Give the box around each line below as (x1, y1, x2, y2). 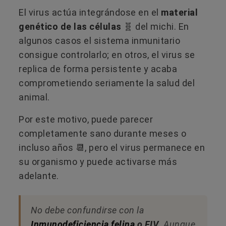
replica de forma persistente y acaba (19, 63, 177, 74)
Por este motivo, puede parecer (19, 114, 153, 125)
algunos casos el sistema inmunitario (19, 35, 180, 46)
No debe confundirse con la (31, 204, 144, 215)
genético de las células (19, 21, 122, 32)
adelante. (19, 170, 59, 181)
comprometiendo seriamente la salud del (19, 77, 195, 88)
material (161, 7, 198, 18)
